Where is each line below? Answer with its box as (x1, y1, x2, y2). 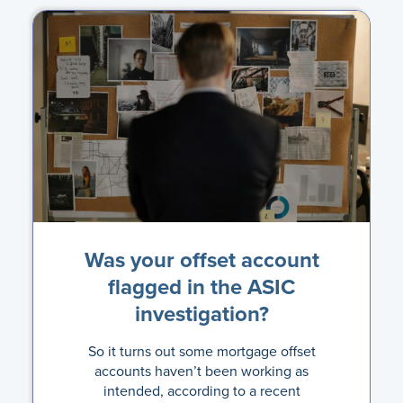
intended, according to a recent (103, 381, 300, 400)
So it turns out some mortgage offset (87, 341, 316, 361)
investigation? (134, 298, 269, 329)
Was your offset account (84, 244, 319, 275)
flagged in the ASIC (108, 271, 295, 302)
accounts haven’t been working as (94, 361, 309, 381)
